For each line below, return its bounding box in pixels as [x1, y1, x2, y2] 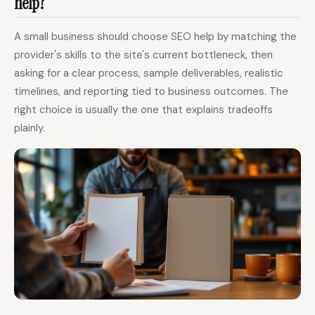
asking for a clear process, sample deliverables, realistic [14, 66, 283, 81]
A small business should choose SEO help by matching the [14, 30, 297, 44]
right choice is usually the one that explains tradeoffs [14, 103, 273, 117]
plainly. [14, 121, 45, 136]
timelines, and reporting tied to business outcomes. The [14, 84, 288, 99]
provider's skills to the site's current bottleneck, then [14, 48, 273, 63]
